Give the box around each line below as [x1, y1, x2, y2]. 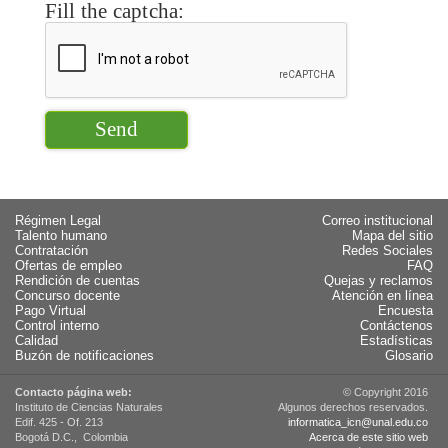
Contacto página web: [15, 385, 132, 398]
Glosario [385, 348, 433, 363]
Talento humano [15, 228, 107, 243]
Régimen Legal [15, 213, 101, 228]
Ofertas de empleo [15, 258, 122, 273]
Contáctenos [360, 318, 433, 333]
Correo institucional [322, 213, 433, 228]
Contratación [15, 243, 88, 258]
